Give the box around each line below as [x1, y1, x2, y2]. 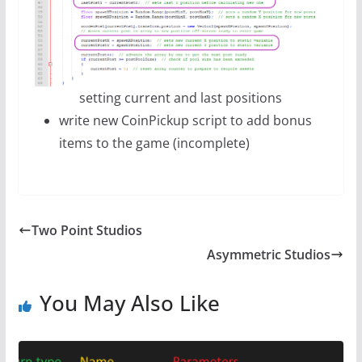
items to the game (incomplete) [58, 134, 250, 153]
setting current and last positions [79, 89, 283, 107]
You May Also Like [39, 288, 220, 318]
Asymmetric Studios [207, 246, 331, 264]
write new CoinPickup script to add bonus [58, 112, 312, 130]
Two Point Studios [31, 221, 142, 240]
